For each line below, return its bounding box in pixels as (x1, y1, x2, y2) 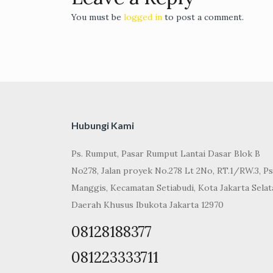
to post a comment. (162, 12, 244, 23)
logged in (124, 12, 162, 23)
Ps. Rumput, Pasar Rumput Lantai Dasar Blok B (71, 148, 260, 160)
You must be (71, 12, 124, 23)
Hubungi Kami (71, 119, 134, 132)
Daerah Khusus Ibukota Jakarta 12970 (71, 199, 224, 211)
